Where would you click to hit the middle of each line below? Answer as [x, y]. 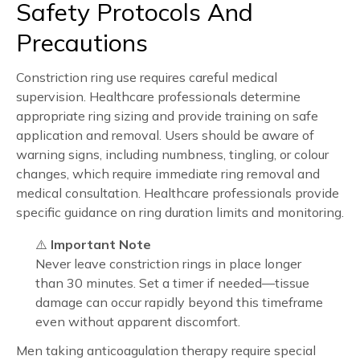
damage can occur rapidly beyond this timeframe [179, 302]
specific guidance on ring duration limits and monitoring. [180, 212]
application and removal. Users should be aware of [165, 135]
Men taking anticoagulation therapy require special [166, 350]
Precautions [82, 42]
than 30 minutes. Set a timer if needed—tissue [172, 282]
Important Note [101, 244]
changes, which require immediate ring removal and [168, 173]
